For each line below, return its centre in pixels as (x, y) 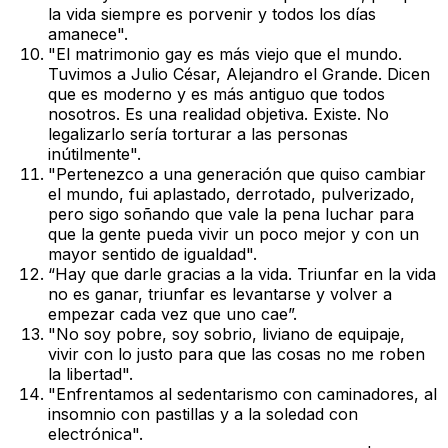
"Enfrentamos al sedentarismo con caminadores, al (242, 394)
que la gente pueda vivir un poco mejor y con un (233, 234)
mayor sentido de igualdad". (152, 254)
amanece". (88, 34)
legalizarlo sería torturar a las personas (198, 134)
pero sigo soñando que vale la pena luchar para (231, 214)
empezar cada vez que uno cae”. (172, 314)
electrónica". (95, 434)
